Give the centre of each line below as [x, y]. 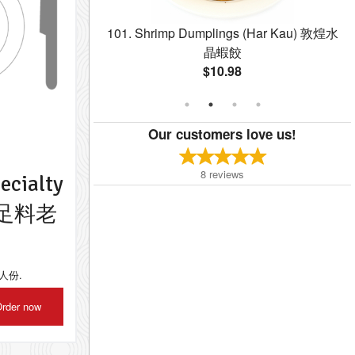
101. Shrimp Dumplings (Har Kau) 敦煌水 [222, 33]
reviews [227, 174]
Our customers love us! [222, 134]
